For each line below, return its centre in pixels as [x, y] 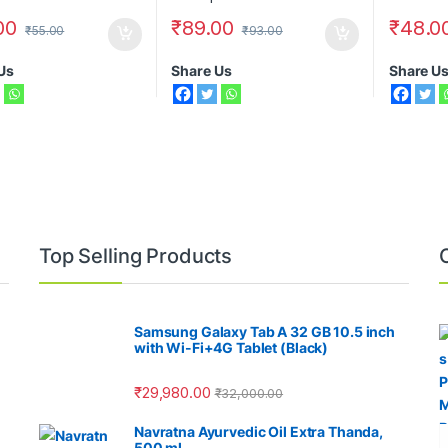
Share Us [201, 71]
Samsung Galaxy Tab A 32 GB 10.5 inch [264, 332]
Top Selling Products [136, 256]
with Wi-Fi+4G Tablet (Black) [231, 348]
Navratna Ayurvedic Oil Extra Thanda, [258, 431]
